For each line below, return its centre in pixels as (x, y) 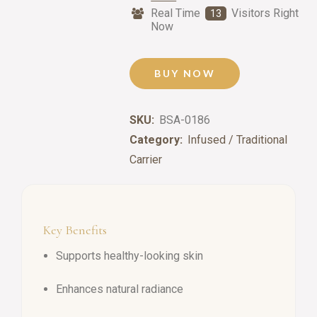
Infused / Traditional (238, 140)
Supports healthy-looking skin (129, 256)
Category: (156, 140)
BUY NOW (185, 74)
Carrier (146, 160)
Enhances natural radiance (120, 289)
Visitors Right (264, 13)
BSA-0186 (185, 120)
